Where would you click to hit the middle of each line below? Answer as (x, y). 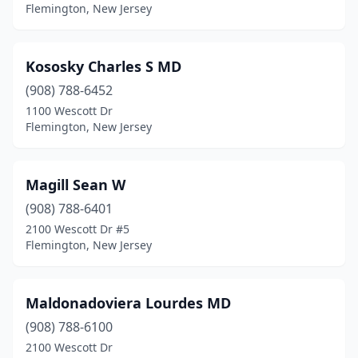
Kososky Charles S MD (103, 66)
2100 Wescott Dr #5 (78, 229)
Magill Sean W (76, 185)
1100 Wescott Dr (69, 111)
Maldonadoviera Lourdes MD (128, 303)
